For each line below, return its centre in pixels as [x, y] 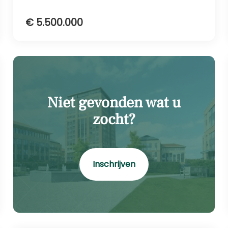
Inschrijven [114, 164]
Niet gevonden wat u [114, 102]
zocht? [114, 119]
